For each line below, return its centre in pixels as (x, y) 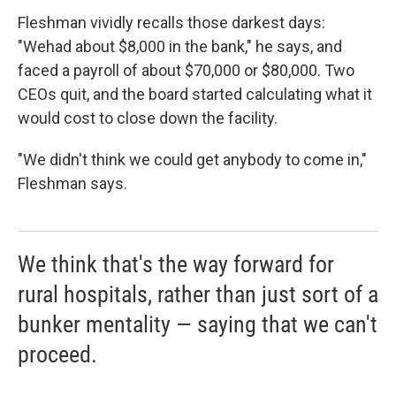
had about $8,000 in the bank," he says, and (194, 46)
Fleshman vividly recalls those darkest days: (171, 22)
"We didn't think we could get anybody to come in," (192, 159)
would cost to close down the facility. (148, 118)
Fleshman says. (72, 183)
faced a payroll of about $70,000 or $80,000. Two (186, 70)
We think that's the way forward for (176, 264)
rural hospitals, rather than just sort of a (198, 294)
